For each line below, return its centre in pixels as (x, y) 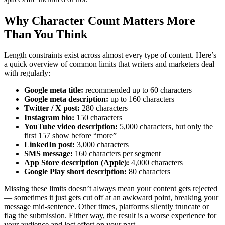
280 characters (104, 108)
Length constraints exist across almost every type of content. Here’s (110, 55)
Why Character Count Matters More (100, 20)
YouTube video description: (71, 127)
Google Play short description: (75, 172)
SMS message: (48, 154)
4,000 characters (156, 163)
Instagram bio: (49, 118)
